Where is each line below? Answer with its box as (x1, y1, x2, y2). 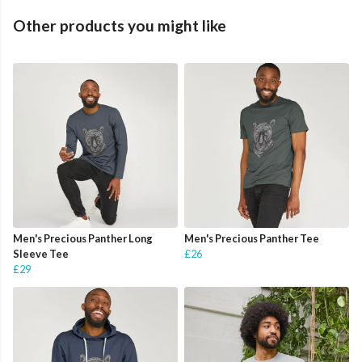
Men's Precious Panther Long (13, 232, 153, 246)
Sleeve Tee (13, 247, 69, 261)
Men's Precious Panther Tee (184, 232, 319, 246)
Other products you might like (13, 16, 226, 36)
